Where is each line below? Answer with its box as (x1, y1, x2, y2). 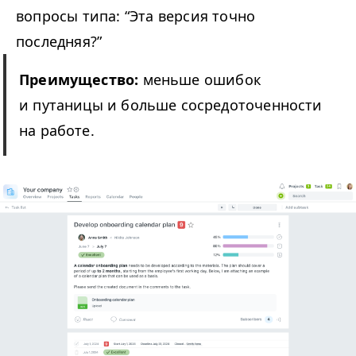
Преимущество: (19, 70, 143, 90)
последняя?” (16, 32, 103, 52)
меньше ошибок (142, 70, 261, 90)
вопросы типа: (16, 6, 125, 26)
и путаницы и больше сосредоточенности (19, 95, 323, 115)
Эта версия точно (130, 6, 256, 26)
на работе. (19, 121, 95, 141)
